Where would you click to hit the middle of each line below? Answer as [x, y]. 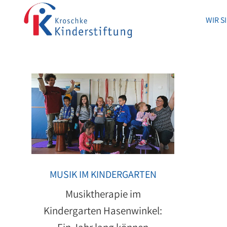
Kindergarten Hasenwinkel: [103, 210]
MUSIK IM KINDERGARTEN [103, 174]
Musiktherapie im [103, 194]
